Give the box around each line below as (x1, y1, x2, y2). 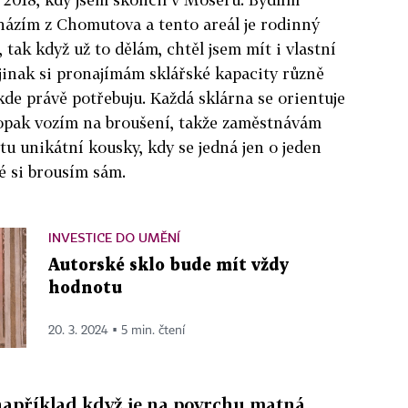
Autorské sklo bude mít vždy (48, 257, 289, 273)
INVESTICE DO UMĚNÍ (48, 229, 180, 245)
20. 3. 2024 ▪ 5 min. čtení (48, 323, 185, 337)
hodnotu (48, 280, 122, 296)
